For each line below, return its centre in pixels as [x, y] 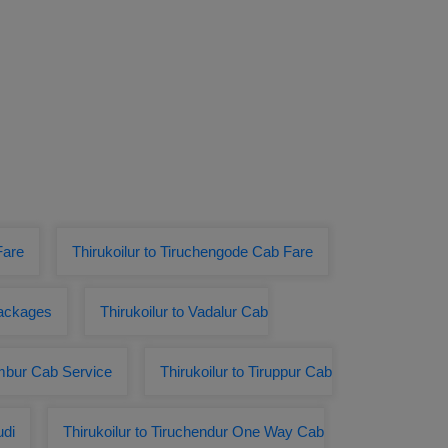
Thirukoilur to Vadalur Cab [184, 311]
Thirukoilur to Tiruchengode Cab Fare [192, 251]
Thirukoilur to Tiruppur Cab [246, 371]
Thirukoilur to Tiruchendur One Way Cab [193, 431]
